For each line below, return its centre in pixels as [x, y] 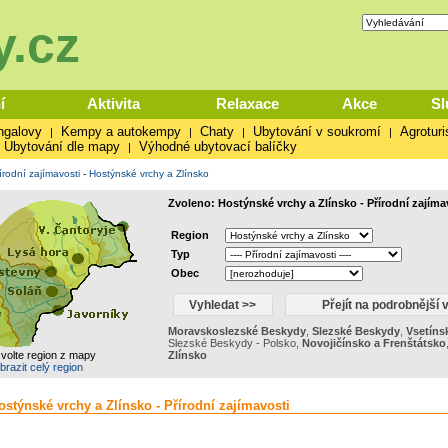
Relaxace [247, 103]
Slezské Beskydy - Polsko [231, 343]
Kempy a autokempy [120, 131]
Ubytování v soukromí [316, 131]
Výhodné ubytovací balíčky [217, 146]
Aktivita [113, 103]
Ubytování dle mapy [61, 146]
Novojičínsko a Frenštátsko [373, 343]
